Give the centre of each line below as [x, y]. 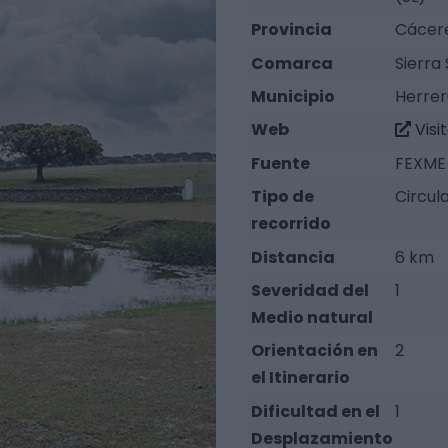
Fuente [281, 163]
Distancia [293, 257]
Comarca [292, 63]
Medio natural [312, 317]
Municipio [293, 97]
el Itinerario [301, 378]
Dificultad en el [316, 411]
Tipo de [283, 197]
